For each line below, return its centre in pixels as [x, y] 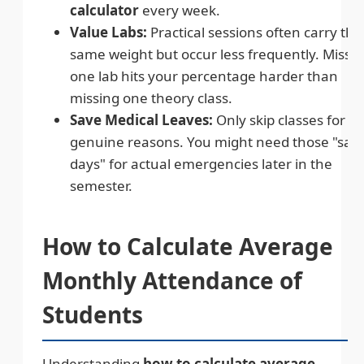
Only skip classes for [279, 119]
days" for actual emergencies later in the [201, 163]
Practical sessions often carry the [255, 32]
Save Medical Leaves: [141, 119]
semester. [101, 185]
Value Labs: [108, 32]
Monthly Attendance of [172, 280]
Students [93, 314]
